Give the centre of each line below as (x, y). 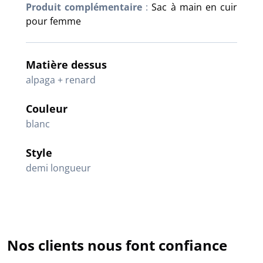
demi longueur (58, 168)
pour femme (53, 21)
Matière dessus (66, 64)
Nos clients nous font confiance (117, 245)
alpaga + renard (61, 80)
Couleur (47, 108)
